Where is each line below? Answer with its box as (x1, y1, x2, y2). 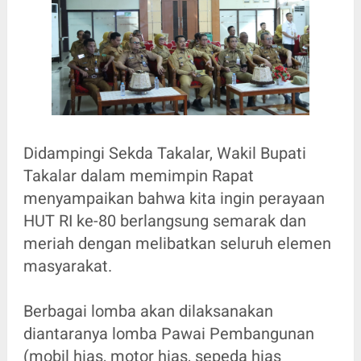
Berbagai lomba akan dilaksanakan (23, 301, 273, 322)
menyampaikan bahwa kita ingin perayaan (23, 189, 325, 209)
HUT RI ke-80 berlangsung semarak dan (23, 211, 306, 231)
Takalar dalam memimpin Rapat (23, 166, 254, 186)
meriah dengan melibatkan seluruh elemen (23, 234, 331, 254)
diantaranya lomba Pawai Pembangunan (23, 324, 314, 344)
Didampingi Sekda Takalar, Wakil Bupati (23, 143, 306, 164)
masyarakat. (23, 256, 116, 276)
